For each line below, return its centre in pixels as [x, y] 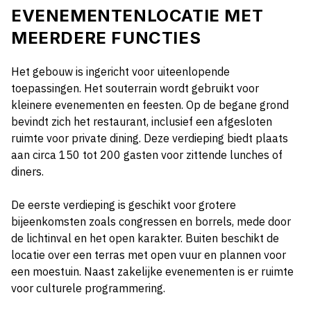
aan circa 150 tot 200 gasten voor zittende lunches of [147, 155]
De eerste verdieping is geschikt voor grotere [124, 205]
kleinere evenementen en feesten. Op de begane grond [150, 105]
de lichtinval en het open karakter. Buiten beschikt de [145, 238]
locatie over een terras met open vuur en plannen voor [149, 255]
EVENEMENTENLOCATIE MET [137, 16]
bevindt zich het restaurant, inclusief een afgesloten [142, 122]
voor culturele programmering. [88, 288]
